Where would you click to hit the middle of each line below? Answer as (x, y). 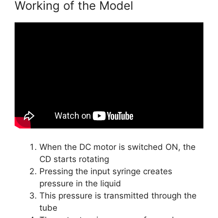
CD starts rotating (74, 159)
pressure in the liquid (80, 184)
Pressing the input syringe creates (106, 172)
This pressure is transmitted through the (118, 196)
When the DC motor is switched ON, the (118, 147)
